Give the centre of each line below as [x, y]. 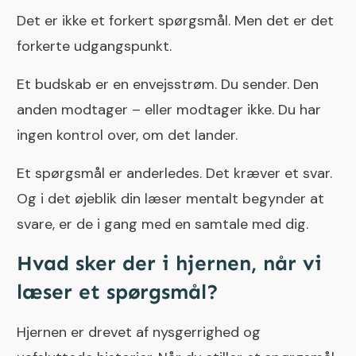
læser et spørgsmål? [118, 292]
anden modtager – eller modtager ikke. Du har [169, 109]
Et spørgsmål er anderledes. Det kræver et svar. [174, 173]
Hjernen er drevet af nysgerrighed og [139, 332]
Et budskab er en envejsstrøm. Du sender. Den [168, 84]
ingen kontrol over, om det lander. [127, 135]
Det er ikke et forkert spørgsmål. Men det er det [175, 20]
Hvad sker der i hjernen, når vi [169, 263]
